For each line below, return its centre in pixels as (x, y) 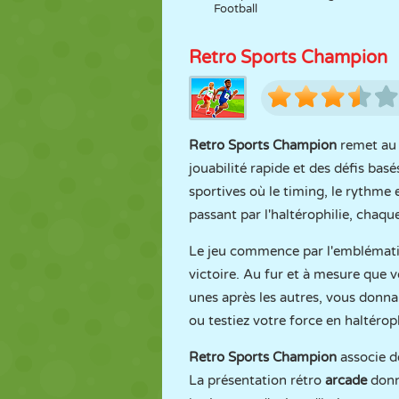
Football (236, 9)
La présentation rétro (257, 380)
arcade (346, 380)
